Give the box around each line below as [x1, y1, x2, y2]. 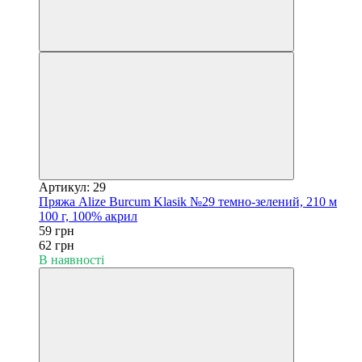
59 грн [39, 223, 74, 238]
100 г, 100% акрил [39, 208, 137, 223]
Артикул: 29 [39, 179, 106, 194]
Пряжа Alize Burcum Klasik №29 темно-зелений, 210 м [39, 194, 337, 208]
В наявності [39, 252, 104, 267]
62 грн [39, 238, 74, 252]
